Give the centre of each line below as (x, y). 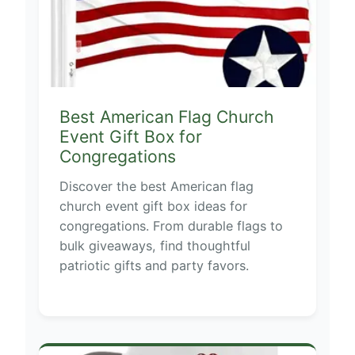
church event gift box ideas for (153, 206)
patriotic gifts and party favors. (154, 265)
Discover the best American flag (156, 186)
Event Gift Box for (130, 137)
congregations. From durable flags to (171, 225)
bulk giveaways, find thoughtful (155, 245)
